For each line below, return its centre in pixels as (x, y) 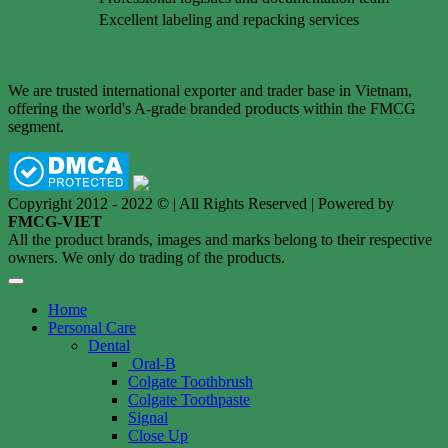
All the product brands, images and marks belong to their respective (220, 239)
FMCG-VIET (55, 221)
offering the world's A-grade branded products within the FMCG (212, 108)
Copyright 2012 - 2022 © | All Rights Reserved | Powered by (201, 203)
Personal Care (92, 327)
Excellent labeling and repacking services (229, 19)
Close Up (158, 435)
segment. (36, 126)
